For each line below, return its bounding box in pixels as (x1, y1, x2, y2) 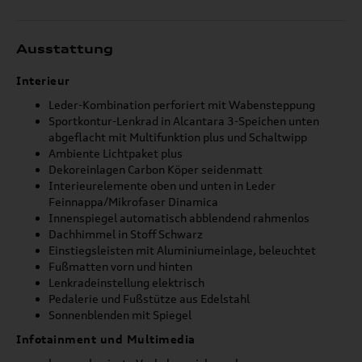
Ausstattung (16, 41, 113, 57)
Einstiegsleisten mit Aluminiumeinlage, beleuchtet (48, 243, 316, 257)
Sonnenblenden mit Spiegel (48, 308, 192, 322)
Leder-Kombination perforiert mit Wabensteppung (48, 98, 315, 112)
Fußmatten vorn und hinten (48, 259, 192, 273)
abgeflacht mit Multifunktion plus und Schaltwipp (48, 130, 307, 144)
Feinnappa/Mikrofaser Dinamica (48, 195, 218, 208)
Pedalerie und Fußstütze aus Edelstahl (48, 292, 250, 305)
